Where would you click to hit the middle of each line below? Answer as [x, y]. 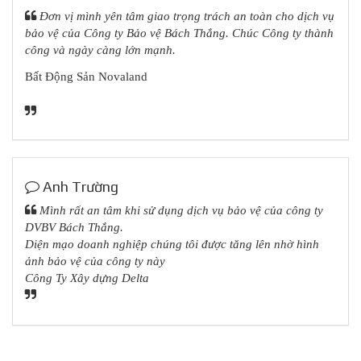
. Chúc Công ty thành [280, 33]
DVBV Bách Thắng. [74, 227]
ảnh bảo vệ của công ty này [95, 261]
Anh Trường [79, 186]
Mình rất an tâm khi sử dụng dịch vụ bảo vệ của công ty [180, 210]
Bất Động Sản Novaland [86, 76]
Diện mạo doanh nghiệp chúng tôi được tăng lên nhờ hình [172, 244]
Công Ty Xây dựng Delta [87, 278]
